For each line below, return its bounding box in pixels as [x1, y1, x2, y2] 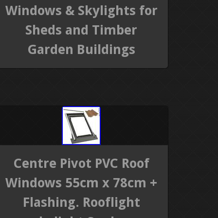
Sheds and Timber [25, 22, 138, 37]
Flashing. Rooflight [22, 195, 140, 210]
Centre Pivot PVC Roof [13, 156, 150, 171]
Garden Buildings [27, 41, 136, 57]
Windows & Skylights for [5, 2, 158, 18]
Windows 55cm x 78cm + [5, 175, 158, 191]
